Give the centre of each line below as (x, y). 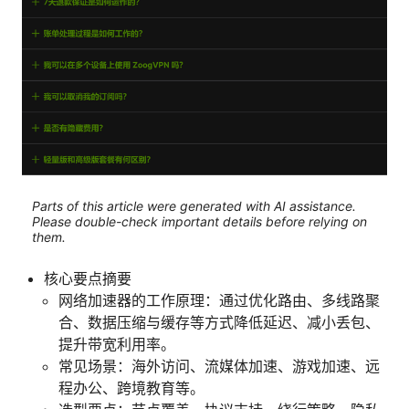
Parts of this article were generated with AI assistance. (194, 205)
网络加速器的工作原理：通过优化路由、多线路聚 (219, 301)
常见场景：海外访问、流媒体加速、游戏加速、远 (219, 367)
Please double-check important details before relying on (199, 221)
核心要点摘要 (88, 279)
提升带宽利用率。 (117, 345)
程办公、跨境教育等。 (131, 388)
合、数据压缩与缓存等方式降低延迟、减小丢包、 (219, 323)
